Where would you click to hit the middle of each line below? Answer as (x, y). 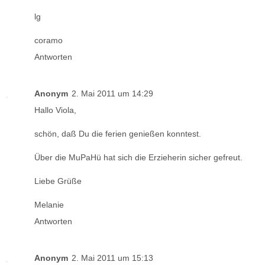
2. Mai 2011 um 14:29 (112, 94)
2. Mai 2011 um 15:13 (112, 258)
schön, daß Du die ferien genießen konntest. (118, 134)
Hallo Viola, (55, 110)
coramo (49, 41)
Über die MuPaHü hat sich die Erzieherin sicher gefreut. (138, 158)
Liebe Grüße (58, 181)
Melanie (49, 205)
